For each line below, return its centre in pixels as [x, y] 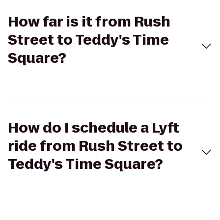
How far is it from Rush [89, 22]
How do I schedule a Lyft [94, 128]
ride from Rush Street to [95, 146]
